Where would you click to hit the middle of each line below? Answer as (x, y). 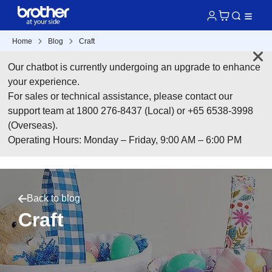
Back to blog (53, 198)
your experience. (44, 82)
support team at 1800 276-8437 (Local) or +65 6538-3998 (131, 111)
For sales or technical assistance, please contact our (121, 96)
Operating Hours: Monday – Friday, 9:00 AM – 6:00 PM (125, 140)
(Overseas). (33, 125)
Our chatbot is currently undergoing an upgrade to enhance (134, 67)
